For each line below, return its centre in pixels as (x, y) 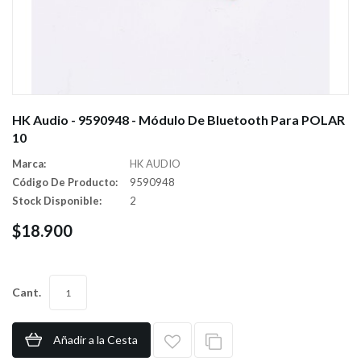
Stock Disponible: (57, 201)
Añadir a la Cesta (95, 340)
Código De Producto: (65, 182)
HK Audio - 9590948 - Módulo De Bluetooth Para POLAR (178, 120)
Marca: (29, 164)
